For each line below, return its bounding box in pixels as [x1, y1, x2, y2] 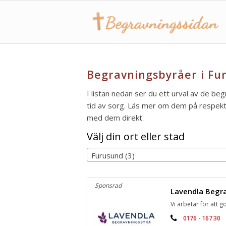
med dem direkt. [87, 112, 144, 123]
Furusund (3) [91, 150, 135, 160]
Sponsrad [95, 181, 122, 190]
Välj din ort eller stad [87, 130, 185, 143]
